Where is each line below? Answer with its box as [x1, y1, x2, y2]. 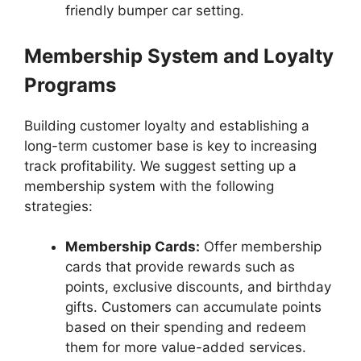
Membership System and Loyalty [24, 44, 334, 68]
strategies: [24, 197, 93, 214]
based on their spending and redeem [65, 319, 306, 336]
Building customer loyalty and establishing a [24, 117, 309, 134]
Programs [24, 73, 116, 97]
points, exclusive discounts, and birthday [65, 279, 331, 296]
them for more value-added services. [65, 339, 306, 356]
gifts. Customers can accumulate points [65, 299, 322, 316]
